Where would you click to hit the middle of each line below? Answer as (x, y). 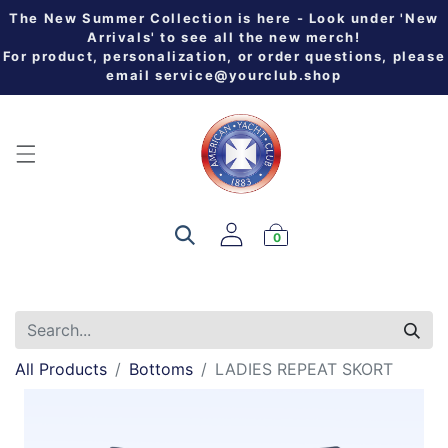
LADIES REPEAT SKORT (304, 368)
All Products (61, 368)
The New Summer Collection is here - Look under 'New (224, 18)
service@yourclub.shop (248, 75)
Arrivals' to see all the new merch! (224, 37)
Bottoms (161, 368)
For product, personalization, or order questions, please (224, 56)
